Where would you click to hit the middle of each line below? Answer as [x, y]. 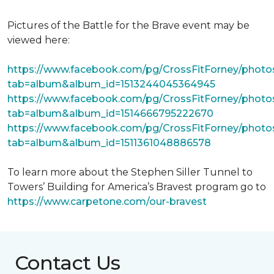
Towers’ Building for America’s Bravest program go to [137, 187]
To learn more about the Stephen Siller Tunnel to [130, 172]
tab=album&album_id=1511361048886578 [109, 143]
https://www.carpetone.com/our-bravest [107, 202]
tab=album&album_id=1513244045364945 [111, 84]
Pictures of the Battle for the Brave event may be [128, 25]
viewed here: [39, 40]
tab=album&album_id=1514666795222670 [110, 113]
